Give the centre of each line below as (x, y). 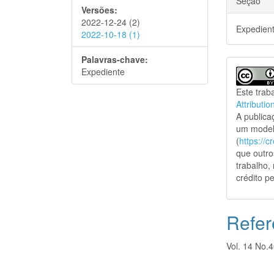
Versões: (99, 10)
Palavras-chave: (115, 60)
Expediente (103, 72)
